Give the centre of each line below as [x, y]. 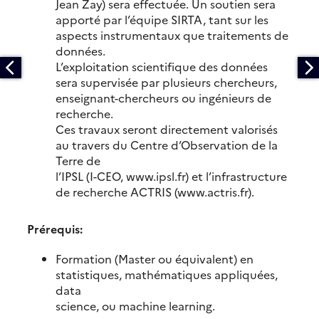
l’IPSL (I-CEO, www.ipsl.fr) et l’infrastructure [171, 176]
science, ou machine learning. [135, 306]
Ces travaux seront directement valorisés [167, 129]
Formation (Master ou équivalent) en [155, 259]
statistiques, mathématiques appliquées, [167, 274]
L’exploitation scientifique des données [162, 67]
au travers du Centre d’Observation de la [167, 145]
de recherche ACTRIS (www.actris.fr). [155, 192]
